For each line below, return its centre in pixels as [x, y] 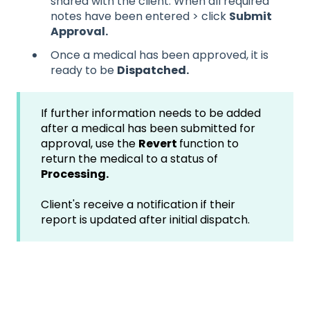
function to [209, 143]
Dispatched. [153, 70]
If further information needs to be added [151, 113]
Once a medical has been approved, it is [159, 55]
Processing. [75, 174]
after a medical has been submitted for [148, 128]
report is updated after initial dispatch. [145, 220]
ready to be [84, 70]
